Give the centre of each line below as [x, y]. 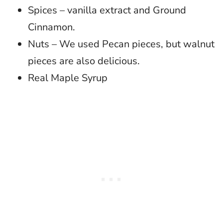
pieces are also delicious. [84, 61]
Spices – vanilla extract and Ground [107, 10]
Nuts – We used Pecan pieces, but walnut [121, 44]
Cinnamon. [52, 27]
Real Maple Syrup [68, 78]
